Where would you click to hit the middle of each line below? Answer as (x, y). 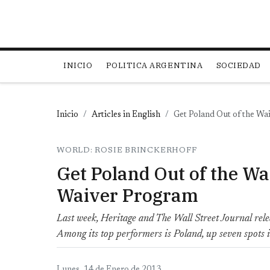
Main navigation (108, 58)
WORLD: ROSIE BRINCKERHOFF (127, 151)
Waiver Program (127, 195)
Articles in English (126, 115)
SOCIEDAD (238, 66)
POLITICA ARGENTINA (154, 66)
